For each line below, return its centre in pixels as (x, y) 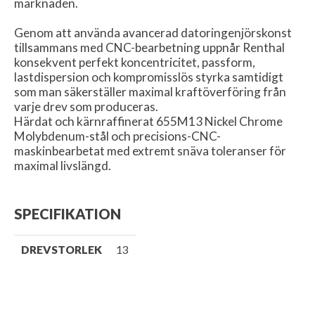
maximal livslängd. (63, 166)
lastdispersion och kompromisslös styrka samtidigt (149, 77)
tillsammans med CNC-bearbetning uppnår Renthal (149, 47)
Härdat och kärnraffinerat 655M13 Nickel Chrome (148, 121)
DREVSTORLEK (62, 250)
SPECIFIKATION (67, 214)
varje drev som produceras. (86, 107)
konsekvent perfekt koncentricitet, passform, (135, 62)
